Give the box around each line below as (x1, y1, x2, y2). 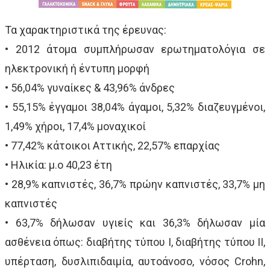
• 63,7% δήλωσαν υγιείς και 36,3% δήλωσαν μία (5, 216, 265, 229)
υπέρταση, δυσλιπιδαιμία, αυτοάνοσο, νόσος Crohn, (5, 254, 265, 268)
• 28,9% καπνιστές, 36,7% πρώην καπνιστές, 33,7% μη (5, 177, 265, 190)
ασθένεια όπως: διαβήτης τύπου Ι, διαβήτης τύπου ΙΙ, (5, 235, 265, 248)
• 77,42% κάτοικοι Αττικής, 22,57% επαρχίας (5, 139, 220, 152)
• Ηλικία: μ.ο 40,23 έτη (5, 158, 112, 171)
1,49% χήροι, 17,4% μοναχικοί (5, 119, 146, 133)
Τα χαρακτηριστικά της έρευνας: (5, 23, 166, 36)
